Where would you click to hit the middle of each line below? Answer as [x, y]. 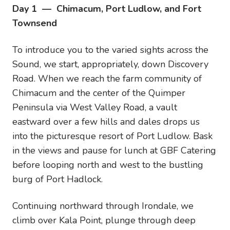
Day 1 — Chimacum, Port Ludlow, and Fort [107, 9]
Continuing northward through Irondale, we [103, 206]
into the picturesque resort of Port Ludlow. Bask [112, 136]
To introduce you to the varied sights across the [110, 50]
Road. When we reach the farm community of [107, 79]
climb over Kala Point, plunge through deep [104, 220]
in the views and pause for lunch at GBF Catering [114, 150]
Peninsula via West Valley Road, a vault [95, 107]
